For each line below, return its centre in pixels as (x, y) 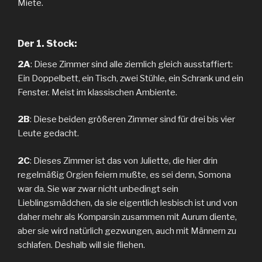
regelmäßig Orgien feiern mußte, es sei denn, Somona (124, 175)
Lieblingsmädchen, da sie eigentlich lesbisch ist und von (127, 203)
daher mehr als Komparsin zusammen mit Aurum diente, (127, 217)
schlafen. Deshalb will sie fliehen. (81, 245)
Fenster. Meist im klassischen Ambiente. (97, 92)
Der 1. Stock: (47, 43)
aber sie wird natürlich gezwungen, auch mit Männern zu (127, 231)
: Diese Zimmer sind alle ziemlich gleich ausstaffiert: (132, 64)
